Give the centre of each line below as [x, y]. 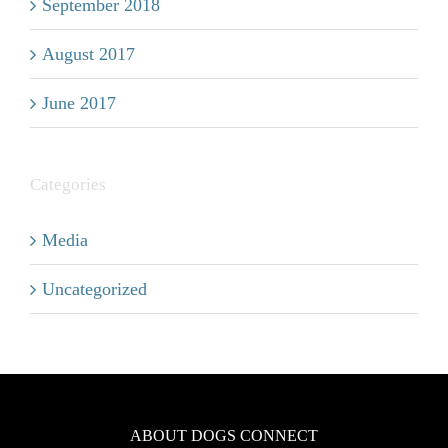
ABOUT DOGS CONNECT [224, 435]
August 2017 [88, 54]
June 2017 [79, 103]
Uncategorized [94, 289]
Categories [68, 184]
